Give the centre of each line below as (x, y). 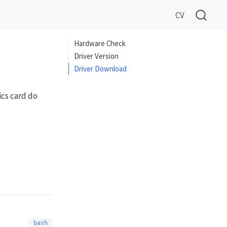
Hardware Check (100, 44)
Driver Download (101, 68)
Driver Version (97, 56)
